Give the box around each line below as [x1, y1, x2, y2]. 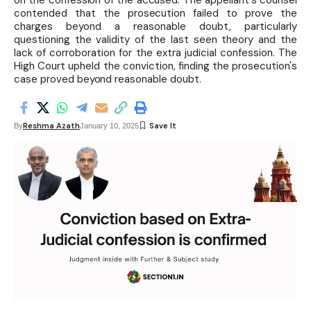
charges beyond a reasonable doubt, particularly [14, 19, 297, 33]
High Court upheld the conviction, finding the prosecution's [14, 59, 297, 73]
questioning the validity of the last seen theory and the [14, 33, 297, 47]
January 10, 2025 [80, 121, 139, 130]
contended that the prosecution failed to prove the [14, 6, 297, 20]
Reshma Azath [23, 120, 80, 131]
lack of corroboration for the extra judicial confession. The [14, 46, 297, 60]
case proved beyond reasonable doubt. [14, 72, 201, 86]
